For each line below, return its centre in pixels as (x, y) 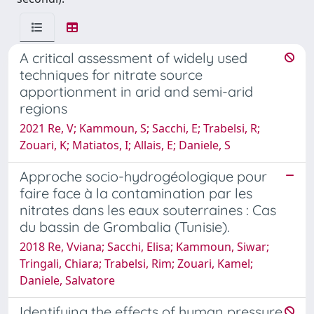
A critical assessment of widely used (134, 57)
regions (43, 108)
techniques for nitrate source (111, 74)
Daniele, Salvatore (67, 280)
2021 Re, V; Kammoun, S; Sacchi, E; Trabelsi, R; (140, 128)
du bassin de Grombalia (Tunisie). (125, 226)
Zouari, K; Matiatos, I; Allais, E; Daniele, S (125, 145)
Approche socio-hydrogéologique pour (143, 176)
